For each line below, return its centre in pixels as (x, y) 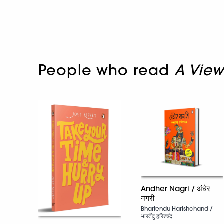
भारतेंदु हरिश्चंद (157, 216)
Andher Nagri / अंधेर (176, 188)
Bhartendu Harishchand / (177, 208)
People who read (106, 70)
